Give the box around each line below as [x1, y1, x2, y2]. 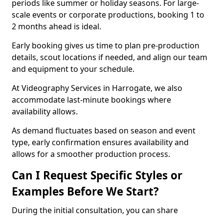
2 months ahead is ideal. [12, 21, 101, 32]
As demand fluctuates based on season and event [12, 125, 196, 136]
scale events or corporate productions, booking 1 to [12, 9, 204, 20]
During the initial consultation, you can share [12, 205, 178, 216]
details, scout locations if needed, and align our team [12, 52, 207, 63]
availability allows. [12, 106, 78, 117]
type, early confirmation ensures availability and [12, 137, 189, 148]
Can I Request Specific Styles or [12, 168, 182, 183]
